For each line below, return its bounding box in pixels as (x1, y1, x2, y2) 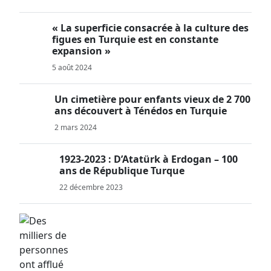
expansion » (51, 44, 111, 57)
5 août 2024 (51, 62, 92, 73)
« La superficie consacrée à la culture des (51, 21, 249, 34)
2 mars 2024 (54, 122, 97, 132)
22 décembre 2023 (59, 182, 123, 192)
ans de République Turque (59, 164, 185, 177)
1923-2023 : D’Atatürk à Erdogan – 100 (59, 152, 238, 166)
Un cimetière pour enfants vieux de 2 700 (54, 93, 251, 106)
